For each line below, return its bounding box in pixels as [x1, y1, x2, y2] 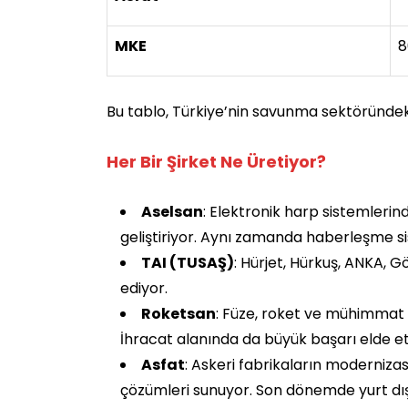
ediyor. [120, 277, 168, 299]
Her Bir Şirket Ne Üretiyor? [107, 149, 326, 173]
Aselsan [141, 200, 203, 222]
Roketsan [141, 302, 216, 324]
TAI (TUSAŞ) [141, 251, 234, 273]
